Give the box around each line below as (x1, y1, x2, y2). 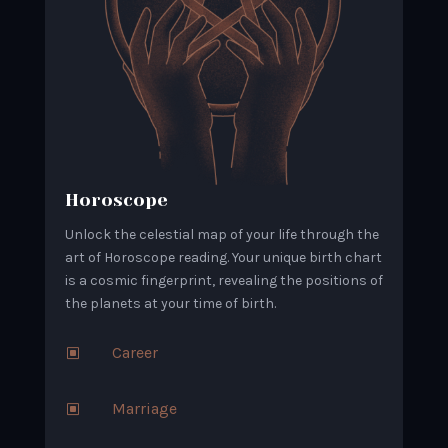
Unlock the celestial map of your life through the (64, 226, 379, 244)
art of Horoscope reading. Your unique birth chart (64, 249, 382, 267)
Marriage (111, 399, 177, 419)
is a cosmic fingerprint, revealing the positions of (64, 272, 383, 290)
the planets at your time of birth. (64, 295, 279, 313)
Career (111, 343, 158, 363)
